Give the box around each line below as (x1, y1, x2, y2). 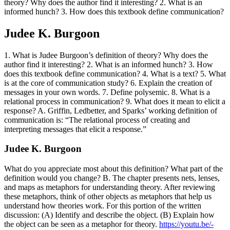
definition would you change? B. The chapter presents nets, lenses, (4, 174, 220, 183)
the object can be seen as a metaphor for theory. (4, 220, 159, 229)
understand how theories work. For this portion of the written (4, 201, 201, 210)
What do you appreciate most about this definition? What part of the (4, 164, 223, 174)
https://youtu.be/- (159, 220, 214, 229)
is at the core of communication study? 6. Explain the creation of (4, 78, 212, 87)
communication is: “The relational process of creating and (4, 115, 190, 124)
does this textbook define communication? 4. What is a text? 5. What (4, 69, 226, 78)
